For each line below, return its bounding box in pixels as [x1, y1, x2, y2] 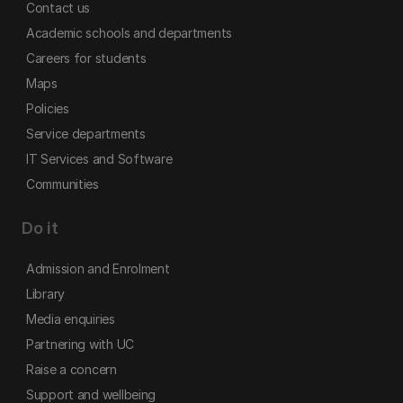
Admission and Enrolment [26, 261, 170, 276]
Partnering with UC [26, 336, 134, 352]
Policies [26, 101, 69, 116]
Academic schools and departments [26, 25, 233, 40]
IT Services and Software [26, 151, 173, 166]
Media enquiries [26, 311, 115, 327]
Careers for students [26, 50, 147, 66]
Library [26, 286, 66, 301]
